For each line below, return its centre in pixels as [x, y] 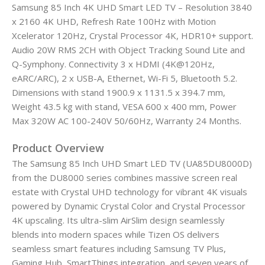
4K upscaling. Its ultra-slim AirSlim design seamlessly [118, 220]
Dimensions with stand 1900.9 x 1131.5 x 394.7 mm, [119, 92]
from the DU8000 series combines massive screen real [125, 177]
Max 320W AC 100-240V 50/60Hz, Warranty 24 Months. [127, 120]
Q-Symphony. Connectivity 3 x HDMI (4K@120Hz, [113, 64]
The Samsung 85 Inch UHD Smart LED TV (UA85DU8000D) [132, 163]
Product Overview [58, 148]
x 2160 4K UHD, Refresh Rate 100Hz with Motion [114, 21]
